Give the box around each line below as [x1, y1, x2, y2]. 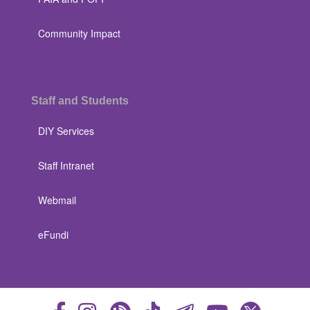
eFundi [38, 228, 69, 241]
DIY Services [38, 124, 94, 138]
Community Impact [38, 26, 120, 40]
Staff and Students [31, 95, 129, 107]
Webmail [38, 193, 76, 207]
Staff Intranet [38, 158, 94, 172]
